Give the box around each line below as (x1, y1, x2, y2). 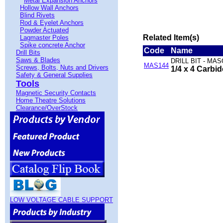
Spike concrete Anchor (20, 41, 85, 49)
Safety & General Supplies (16, 71, 93, 79)
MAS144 (144, 62, 169, 69)
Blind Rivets (20, 11, 55, 19)
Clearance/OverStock (16, 104, 78, 111)
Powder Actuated (20, 26, 69, 34)
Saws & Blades (16, 56, 60, 64)
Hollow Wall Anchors (20, 4, 79, 11)
